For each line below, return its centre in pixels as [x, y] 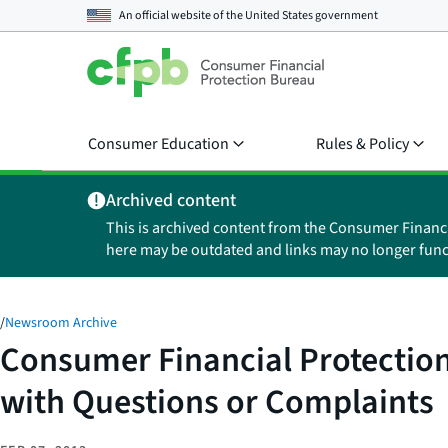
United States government [311, 15]
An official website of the [182, 15]
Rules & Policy [362, 144]
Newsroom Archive [61, 323]
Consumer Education [158, 144]
